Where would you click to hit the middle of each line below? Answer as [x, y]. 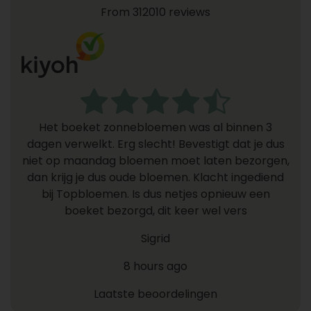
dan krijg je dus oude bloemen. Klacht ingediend [155, 177]
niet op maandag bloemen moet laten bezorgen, [155, 160]
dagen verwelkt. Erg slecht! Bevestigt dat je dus [155, 144]
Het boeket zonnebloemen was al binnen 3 [155, 127]
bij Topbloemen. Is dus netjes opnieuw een [155, 194]
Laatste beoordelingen [155, 294]
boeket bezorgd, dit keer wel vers [155, 210]
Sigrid [155, 238]
